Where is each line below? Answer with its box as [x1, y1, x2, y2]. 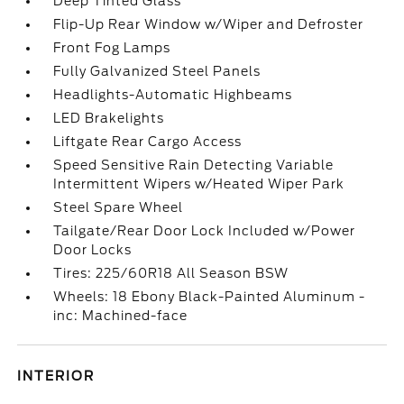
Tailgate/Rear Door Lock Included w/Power [53, 224, 356, 238]
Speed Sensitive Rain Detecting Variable [53, 158, 335, 172]
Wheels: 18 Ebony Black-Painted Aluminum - [53, 289, 366, 304]
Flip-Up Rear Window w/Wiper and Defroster [53, 17, 364, 32]
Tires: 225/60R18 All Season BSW [53, 266, 289, 280]
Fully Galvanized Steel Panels [53, 64, 262, 78]
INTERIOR [17, 369, 96, 383]
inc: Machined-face [53, 308, 188, 323]
